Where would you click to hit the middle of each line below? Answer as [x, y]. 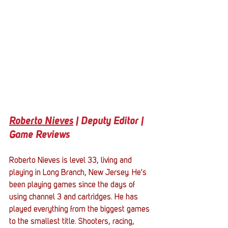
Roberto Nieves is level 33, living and [72, 161]
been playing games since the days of [73, 186]
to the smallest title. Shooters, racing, [73, 222]
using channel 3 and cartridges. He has [75, 198]
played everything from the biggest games [80, 210]
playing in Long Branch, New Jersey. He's [79, 173]
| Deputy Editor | [110, 122]
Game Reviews [39, 136]
